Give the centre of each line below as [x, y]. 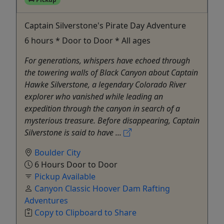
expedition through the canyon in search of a [102, 109]
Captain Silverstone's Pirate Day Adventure [105, 26]
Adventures [46, 201]
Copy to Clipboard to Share [85, 213]
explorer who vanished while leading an [94, 97]
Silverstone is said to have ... [74, 133]
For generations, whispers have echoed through [107, 61]
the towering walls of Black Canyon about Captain [111, 73]
